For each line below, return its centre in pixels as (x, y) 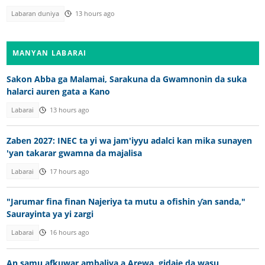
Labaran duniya (35, 14)
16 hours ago (69, 233)
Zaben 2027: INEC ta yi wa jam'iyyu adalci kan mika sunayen (129, 140)
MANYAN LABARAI (49, 53)
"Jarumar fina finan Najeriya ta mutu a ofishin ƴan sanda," (126, 202)
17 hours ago (69, 171)
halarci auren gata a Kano (58, 91)
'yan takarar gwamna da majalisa (74, 153)
